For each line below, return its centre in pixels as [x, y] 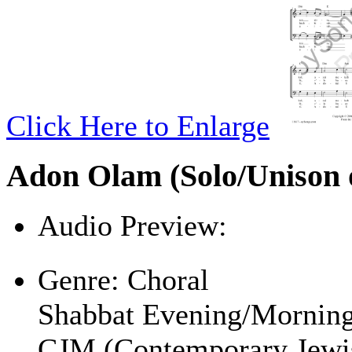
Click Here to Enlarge [138, 126]
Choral [164, 280]
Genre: [79, 280]
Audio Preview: [132, 226]
